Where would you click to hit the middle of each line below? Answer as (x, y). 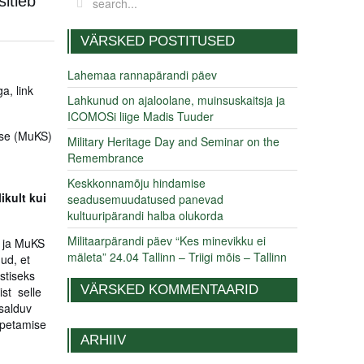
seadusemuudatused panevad (145, 199)
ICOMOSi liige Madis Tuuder (141, 116)
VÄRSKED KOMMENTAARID (169, 290)
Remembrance (106, 158)
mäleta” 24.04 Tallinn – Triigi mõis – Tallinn (177, 257)
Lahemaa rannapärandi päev (142, 75)
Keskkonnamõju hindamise (136, 183)
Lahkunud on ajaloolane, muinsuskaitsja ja (176, 100)
